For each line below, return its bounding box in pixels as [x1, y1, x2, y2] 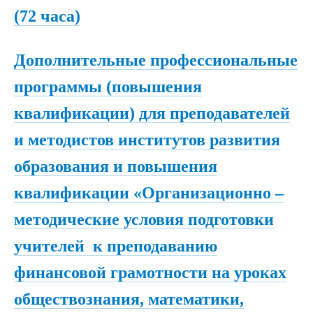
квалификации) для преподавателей [14, 104, 290, 123]
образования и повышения [14, 157, 217, 176]
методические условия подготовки [14, 210, 274, 229]
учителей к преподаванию [14, 237, 217, 256]
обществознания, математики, [14, 290, 244, 309]
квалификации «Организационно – [14, 184, 284, 203]
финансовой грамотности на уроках [14, 263, 286, 282]
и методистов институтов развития [14, 131, 280, 150]
